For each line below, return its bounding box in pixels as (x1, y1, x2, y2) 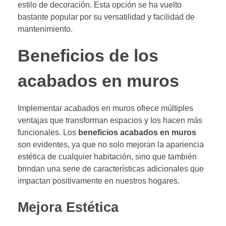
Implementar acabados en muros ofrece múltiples (18, 103, 193, 112)
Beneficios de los (18, 46, 158, 65)
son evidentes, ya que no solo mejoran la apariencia (18, 140, 204, 149)
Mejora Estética (18, 199, 119, 215)
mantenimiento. (18, 24, 73, 33)
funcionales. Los (18, 128, 78, 137)
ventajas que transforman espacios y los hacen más (18, 116, 202, 125)
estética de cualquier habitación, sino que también (18, 152, 197, 161)
